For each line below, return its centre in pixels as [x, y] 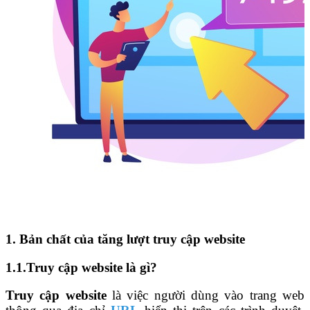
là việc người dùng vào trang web [206, 295]
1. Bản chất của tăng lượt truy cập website [125, 239]
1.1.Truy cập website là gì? [81, 267]
